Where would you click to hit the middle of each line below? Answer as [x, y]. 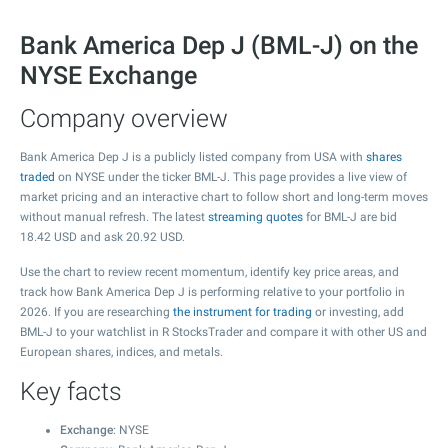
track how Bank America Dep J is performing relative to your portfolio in [212, 292]
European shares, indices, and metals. [121, 352]
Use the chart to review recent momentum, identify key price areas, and [209, 272]
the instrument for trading [242, 312]
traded [37, 177]
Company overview [124, 118]
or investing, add [358, 312]
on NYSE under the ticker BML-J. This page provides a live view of [231, 177]
